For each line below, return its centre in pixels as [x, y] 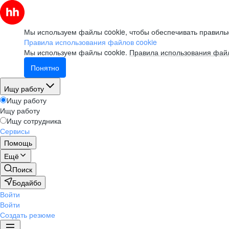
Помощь [18, 143]
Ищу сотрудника [34, 121]
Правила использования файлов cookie [90, 42]
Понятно [45, 67]
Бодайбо [27, 182]
